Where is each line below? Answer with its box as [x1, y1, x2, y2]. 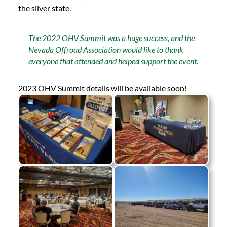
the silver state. [18, 3, 71, 13]
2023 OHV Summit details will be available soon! [18, 83, 187, 93]
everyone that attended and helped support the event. [28, 56, 198, 66]
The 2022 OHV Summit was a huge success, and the [28, 32, 195, 43]
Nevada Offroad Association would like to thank [28, 44, 183, 54]
